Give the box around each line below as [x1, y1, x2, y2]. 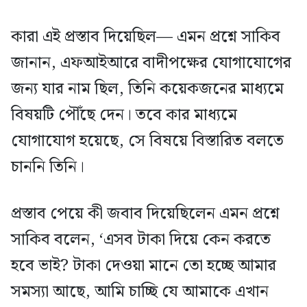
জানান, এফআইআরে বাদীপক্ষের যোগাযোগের [11, 49, 291, 76]
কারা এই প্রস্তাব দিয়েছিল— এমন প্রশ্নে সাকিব [11, 23, 280, 50]
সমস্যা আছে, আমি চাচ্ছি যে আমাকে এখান [11, 278, 269, 305]
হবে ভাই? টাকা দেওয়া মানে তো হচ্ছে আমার [11, 252, 276, 279]
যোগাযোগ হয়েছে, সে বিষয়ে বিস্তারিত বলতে [11, 127, 284, 154]
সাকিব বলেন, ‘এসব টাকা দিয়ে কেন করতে [11, 226, 271, 253]
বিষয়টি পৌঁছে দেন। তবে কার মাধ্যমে [11, 101, 237, 128]
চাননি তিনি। [11, 153, 84, 180]
